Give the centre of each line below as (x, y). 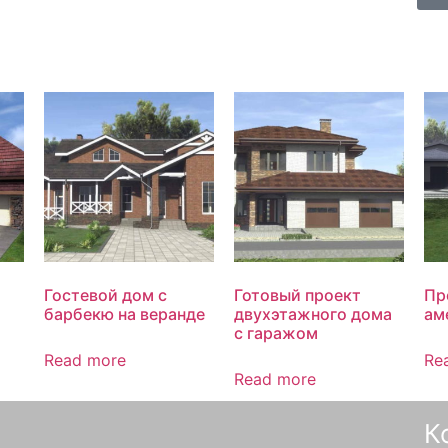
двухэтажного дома (313, 314)
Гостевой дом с (105, 295)
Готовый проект (297, 295)
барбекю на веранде (124, 314)
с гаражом (276, 333)
